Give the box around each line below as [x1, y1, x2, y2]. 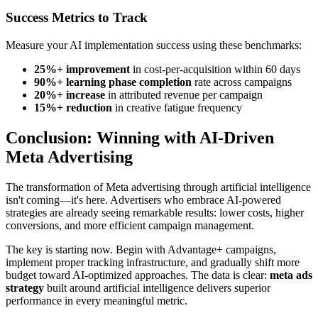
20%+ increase [34, 89, 105, 102]
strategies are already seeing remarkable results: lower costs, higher [6, 206, 304, 219]
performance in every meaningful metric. [6, 294, 187, 307]
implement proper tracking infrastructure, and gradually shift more [6, 256, 300, 268]
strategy [6, 281, 44, 294]
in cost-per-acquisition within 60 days [130, 63, 300, 76]
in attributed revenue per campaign [105, 89, 263, 102]
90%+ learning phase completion [34, 76, 192, 89]
